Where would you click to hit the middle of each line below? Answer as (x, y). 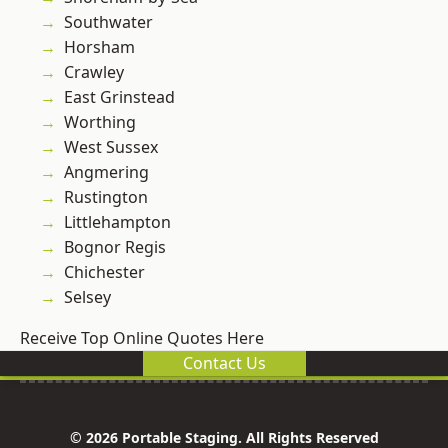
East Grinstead (119, 97)
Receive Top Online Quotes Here (142, 338)
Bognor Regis (115, 247)
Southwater (108, 22)
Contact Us (224, 363)
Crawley (94, 72)
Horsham (99, 47)
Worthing (100, 122)
